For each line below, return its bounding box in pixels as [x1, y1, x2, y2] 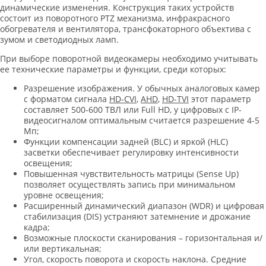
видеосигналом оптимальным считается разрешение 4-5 [24, 115, 259, 126]
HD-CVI [109, 93, 137, 105]
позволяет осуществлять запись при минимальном [24, 179, 235, 191]
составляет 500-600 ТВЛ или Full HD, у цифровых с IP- [24, 104, 242, 116]
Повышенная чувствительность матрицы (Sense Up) [24, 168, 239, 180]
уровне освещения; [24, 189, 104, 201]
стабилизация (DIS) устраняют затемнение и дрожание [24, 211, 251, 223]
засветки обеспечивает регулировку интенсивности [24, 147, 239, 159]
